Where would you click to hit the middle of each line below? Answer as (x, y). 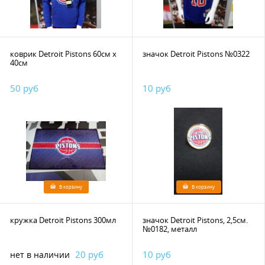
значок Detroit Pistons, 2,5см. (195, 220)
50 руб (24, 88)
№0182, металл (170, 229)
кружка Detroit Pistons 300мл (105, 220)
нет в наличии (40, 255)
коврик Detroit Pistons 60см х (51, 54)
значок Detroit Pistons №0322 (196, 54)
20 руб (89, 254)
